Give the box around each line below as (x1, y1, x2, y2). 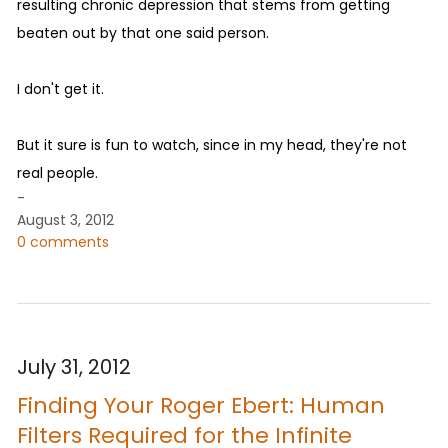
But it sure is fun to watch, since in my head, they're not (17, 134, 407, 155)
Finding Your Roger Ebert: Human (17, 389, 385, 421)
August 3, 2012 (17, 209, 114, 230)
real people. (17, 162, 98, 183)
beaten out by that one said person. (17, 22, 269, 43)
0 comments (17, 231, 109, 252)
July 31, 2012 (17, 352, 131, 381)
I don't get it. (17, 78, 104, 99)
